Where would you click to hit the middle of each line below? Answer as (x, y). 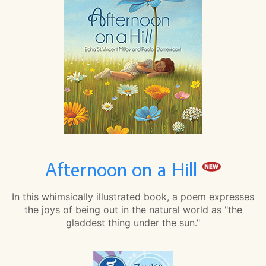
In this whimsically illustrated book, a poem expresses (133, 196)
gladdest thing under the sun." (133, 222)
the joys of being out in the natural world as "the (133, 209)
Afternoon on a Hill (123, 170)
